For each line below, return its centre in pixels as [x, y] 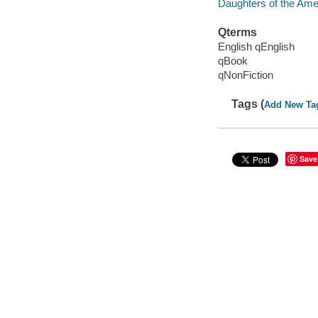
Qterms [237, 32]
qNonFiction [245, 75]
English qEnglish [256, 46]
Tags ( [248, 104]
